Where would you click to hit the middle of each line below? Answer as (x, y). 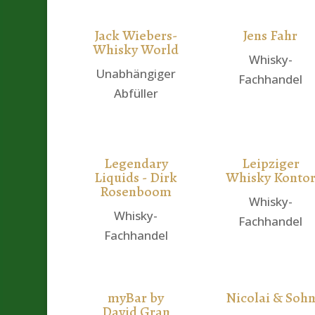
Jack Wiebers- (136, 35)
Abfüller (136, 93)
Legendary (136, 164)
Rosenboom (136, 192)
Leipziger (270, 164)
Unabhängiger (136, 73)
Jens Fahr (271, 35)
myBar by (136, 297)
